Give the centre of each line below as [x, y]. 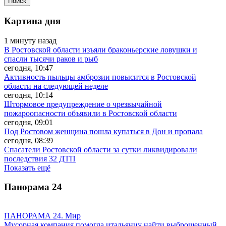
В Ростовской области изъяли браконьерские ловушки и [101, 49]
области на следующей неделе [56, 86]
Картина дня [32, 21]
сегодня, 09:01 [29, 122]
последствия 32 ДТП [40, 158]
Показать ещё [27, 167]
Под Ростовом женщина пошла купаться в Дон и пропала [103, 131]
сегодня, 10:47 [29, 68]
